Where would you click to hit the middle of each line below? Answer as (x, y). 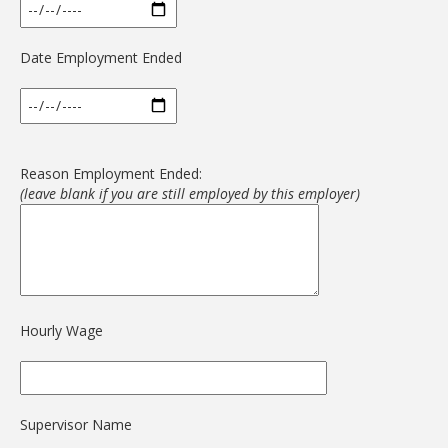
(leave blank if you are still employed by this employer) (190, 193)
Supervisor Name (76, 424)
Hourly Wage (61, 330)
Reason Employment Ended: (111, 173)
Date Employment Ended (101, 57)
